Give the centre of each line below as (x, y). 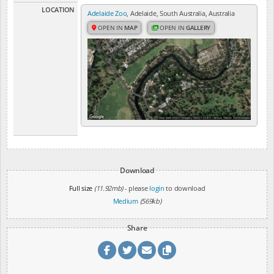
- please (137, 188)
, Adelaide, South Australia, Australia (181, 13)
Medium (125, 201)
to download (185, 188)
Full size (81, 188)
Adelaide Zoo (107, 13)
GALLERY (198, 27)
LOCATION (58, 9)
